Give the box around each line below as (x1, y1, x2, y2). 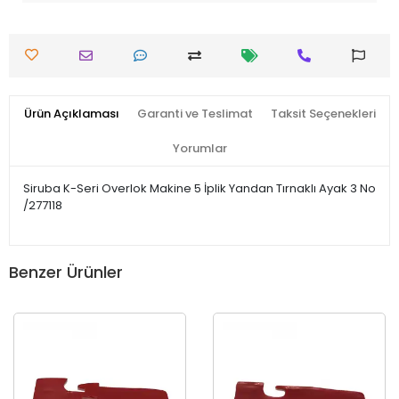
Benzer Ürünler (9, 261, 123, 284)
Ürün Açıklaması (23, 104, 119, 122)
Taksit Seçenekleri (270, 104, 376, 122)
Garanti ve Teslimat (136, 104, 253, 122)
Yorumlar (172, 139, 227, 157)
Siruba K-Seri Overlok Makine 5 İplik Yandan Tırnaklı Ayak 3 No (23, 179, 376, 197)
